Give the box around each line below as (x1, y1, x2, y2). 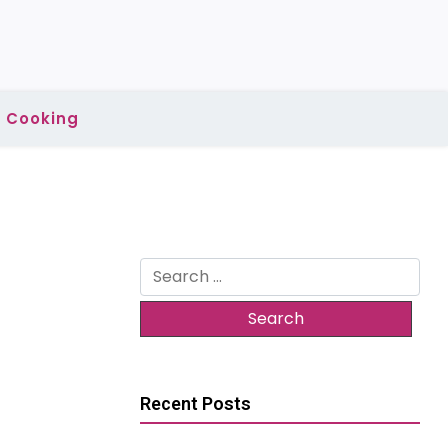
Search (139, 257, 195, 280)
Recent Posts (140, 393, 251, 414)
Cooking (5, 108, 79, 129)
